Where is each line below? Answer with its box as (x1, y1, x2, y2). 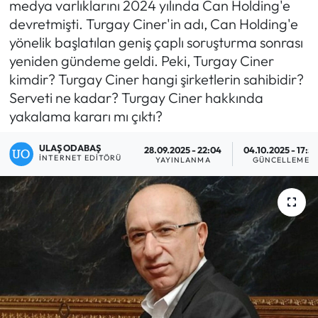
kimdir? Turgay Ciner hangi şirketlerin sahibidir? (9, 70, 304, 89)
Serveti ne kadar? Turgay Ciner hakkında (9, 89, 263, 107)
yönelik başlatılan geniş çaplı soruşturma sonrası (9, 33, 303, 52)
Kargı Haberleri (38, 163, 125, 177)
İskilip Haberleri (38, 126, 126, 141)
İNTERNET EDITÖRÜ (39, 153, 122, 163)
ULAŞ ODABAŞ (39, 142, 102, 154)
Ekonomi (38, 54, 89, 69)
